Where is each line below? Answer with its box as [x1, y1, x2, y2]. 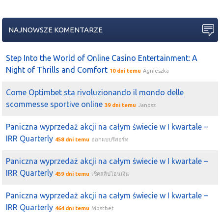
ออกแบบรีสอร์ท [91, 137, 129, 143]
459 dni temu [55, 171, 90, 177]
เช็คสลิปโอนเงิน [91, 171, 130, 177]
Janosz [138, 102, 156, 109]
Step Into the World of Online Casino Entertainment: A [6, 54, 198, 63]
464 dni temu [55, 205, 90, 212]
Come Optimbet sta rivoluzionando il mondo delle [6, 88, 184, 97]
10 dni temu [110, 68, 141, 74]
